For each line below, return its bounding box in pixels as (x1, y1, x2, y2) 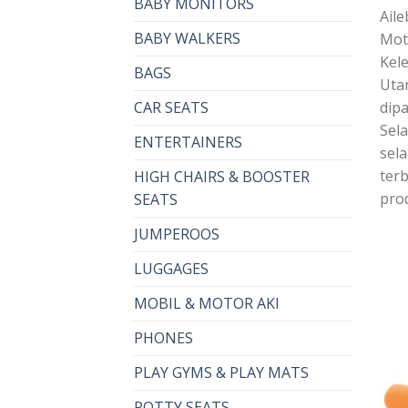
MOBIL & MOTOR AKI (134, 293, 280, 314)
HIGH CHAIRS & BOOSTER (134, 167, 310, 188)
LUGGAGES (134, 259, 209, 280)
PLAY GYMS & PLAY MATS (134, 362, 309, 383)
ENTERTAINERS (134, 132, 242, 153)
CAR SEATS (134, 97, 209, 118)
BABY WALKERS (134, 28, 240, 49)
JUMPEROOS (134, 224, 219, 245)
